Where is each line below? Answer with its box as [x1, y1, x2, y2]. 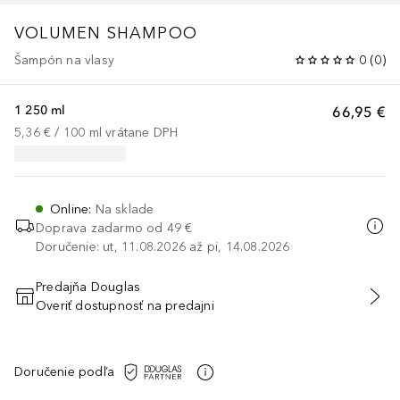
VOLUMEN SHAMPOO [14, 22, 197, 43]
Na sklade [95, 201, 154, 217]
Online [50, 201, 89, 217]
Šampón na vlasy [14, 52, 114, 68]
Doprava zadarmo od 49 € [36, 220, 193, 236]
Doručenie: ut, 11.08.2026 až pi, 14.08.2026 [36, 238, 290, 254]
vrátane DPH [105, 124, 179, 140]
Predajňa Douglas [36, 279, 141, 295]
